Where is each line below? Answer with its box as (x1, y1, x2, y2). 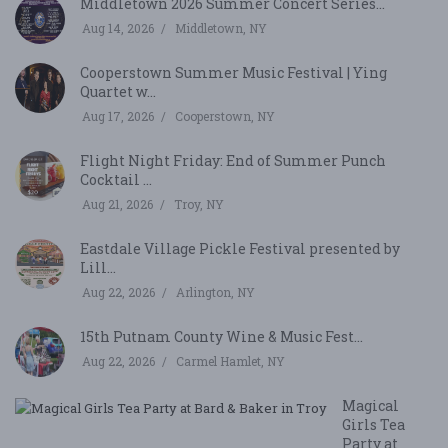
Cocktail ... (80, 170, 152, 190)
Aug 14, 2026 (82, 20, 154, 37)
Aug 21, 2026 (82, 196, 153, 213)
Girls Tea (342, 415, 405, 435)
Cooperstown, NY (175, 108, 275, 125)
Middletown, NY (175, 20, 267, 37)
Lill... (80, 258, 116, 278)
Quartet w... (80, 82, 156, 102)
